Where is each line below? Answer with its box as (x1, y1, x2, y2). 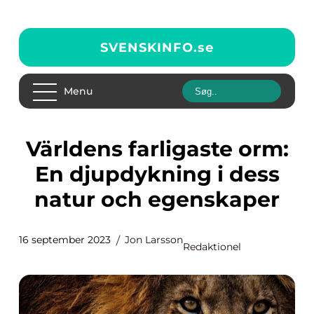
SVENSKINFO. (100, 39, 198, 55)
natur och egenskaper (34, 186, 280, 212)
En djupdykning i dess (34, 161, 280, 187)
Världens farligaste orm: (25, 136, 40, 162)
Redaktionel (183, 240, 241, 253)
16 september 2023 (19, 233, 111, 246)
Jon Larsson (125, 233, 183, 246)
